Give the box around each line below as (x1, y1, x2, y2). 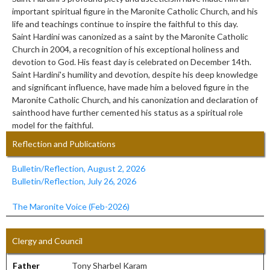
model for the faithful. (12, 119, 93, 130)
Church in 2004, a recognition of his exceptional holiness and (12, 43, 239, 54)
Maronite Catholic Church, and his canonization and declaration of (12, 94, 258, 105)
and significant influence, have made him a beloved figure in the (12, 81, 249, 92)
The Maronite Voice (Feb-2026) (12, 201, 130, 212)
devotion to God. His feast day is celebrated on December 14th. (12, 56, 251, 67)
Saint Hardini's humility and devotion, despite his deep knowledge (12, 69, 258, 80)
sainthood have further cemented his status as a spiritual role (12, 107, 243, 118)
